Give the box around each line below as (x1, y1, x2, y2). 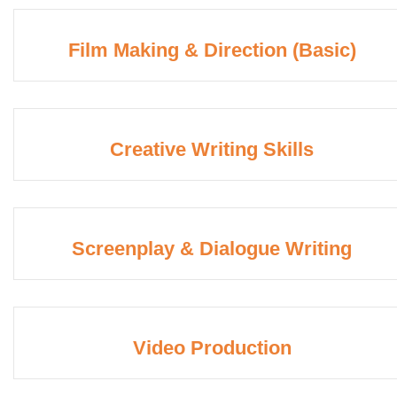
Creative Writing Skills (110, 138, 314, 161)
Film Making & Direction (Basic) (67, 39, 356, 62)
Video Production (132, 337, 292, 360)
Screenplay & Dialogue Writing (72, 237, 352, 261)
